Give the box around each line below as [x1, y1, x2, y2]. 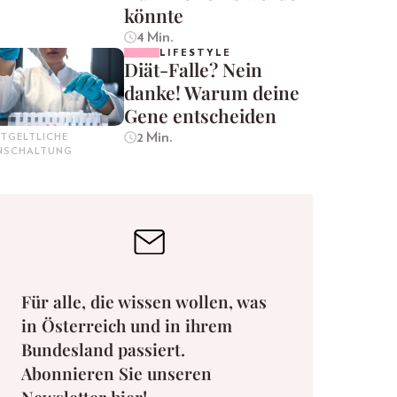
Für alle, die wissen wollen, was [21, 289, 267, 313]
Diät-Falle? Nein [124, 57, 262, 82]
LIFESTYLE [160, 48, 231, 58]
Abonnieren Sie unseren [21, 361, 212, 385]
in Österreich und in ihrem [21, 313, 232, 337]
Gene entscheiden [124, 103, 276, 128]
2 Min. [136, 130, 173, 145]
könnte [124, 3, 183, 28]
